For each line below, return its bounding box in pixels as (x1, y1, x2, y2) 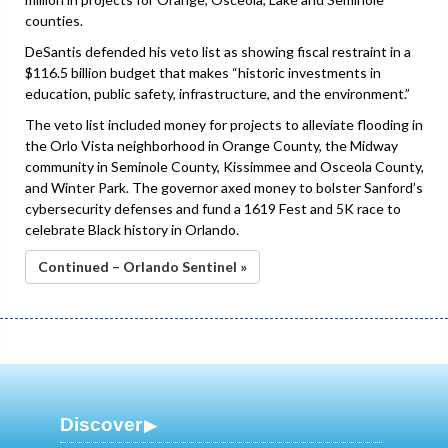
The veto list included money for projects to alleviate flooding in (25, 115, 423, 133)
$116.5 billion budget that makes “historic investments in (25, 63, 381, 81)
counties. (25, 11, 83, 29)
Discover (60, 413, 142, 435)
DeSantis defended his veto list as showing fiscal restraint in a (25, 42, 411, 60)
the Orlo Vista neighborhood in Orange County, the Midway (25, 136, 398, 154)
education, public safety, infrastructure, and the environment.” (25, 84, 410, 102)
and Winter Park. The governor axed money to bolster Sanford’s (25, 178, 423, 196)
